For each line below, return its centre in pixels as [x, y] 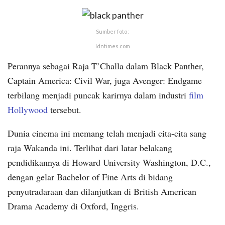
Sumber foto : [113, 31]
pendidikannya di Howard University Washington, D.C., [109, 162]
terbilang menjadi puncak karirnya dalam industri [98, 95]
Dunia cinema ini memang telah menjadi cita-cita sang [107, 133]
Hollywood [28, 109]
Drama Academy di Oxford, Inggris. [73, 206]
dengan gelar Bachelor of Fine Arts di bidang [90, 177]
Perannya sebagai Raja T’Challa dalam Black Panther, [106, 66]
